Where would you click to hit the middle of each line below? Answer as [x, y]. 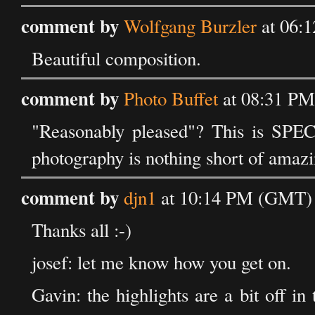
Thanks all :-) [82, 230]
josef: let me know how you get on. [161, 262]
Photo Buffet [171, 98]
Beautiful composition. [116, 58]
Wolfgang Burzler [190, 26]
